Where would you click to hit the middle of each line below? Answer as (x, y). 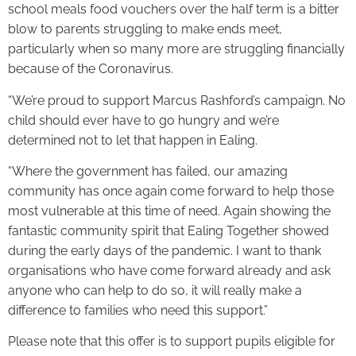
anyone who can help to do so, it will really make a (155, 291)
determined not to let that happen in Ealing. (133, 140)
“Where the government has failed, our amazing (148, 172)
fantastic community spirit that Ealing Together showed (168, 231)
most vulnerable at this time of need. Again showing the (169, 211)
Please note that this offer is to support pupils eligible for (172, 342)
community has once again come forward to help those (171, 192)
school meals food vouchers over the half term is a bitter (174, 10)
